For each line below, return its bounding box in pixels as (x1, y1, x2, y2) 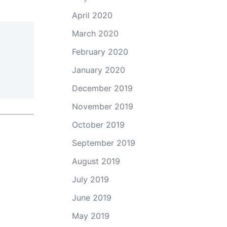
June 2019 (72, 192, 111, 203)
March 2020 (72, 28, 119, 39)
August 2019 (72, 156, 120, 166)
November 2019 (72, 101, 133, 111)
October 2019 (72, 119, 125, 130)
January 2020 (72, 64, 125, 75)
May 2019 (72, 210, 109, 221)
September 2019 (72, 137, 135, 148)
